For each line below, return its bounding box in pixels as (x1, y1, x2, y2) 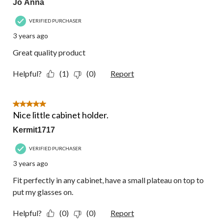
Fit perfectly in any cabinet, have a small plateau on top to (13, 175, 204, 185)
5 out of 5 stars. (13, 100, 64, 110)
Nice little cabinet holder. (13, 110, 109, 121)
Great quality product (13, 48, 85, 57)
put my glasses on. (13, 187, 73, 197)
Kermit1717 (13, 126, 55, 135)
